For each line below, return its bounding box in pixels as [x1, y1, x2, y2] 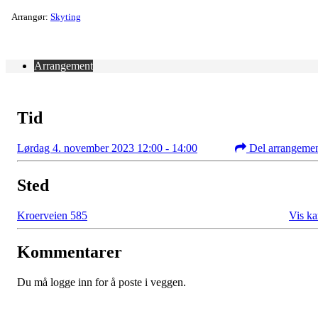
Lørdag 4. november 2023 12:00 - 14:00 [17, 141, 197, 154]
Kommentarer [17, 243, 122, 262]
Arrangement [34, 59, 93, 72]
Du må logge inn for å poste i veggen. [17, 276, 186, 289]
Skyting [50, 11, 81, 22]
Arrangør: [11, 11, 50, 22]
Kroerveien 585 [17, 209, 87, 221]
